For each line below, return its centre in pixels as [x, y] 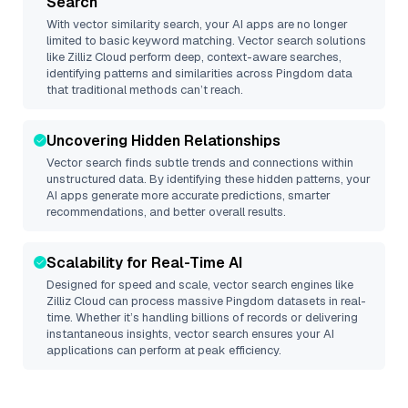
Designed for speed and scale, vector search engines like [200, 285]
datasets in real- [320, 301]
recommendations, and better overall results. [166, 212]
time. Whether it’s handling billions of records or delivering [202, 317]
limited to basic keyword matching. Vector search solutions [206, 41]
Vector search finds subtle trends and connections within [200, 163]
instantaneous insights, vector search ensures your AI [190, 334]
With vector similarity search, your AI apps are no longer [197, 24]
